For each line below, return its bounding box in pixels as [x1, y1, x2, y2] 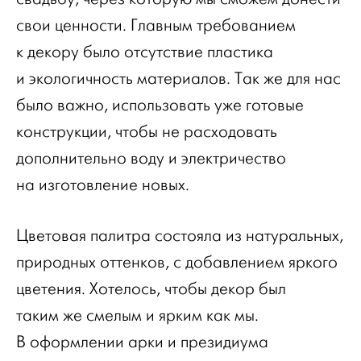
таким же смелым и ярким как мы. [16, 305, 259, 325]
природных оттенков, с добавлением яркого [16, 252, 338, 272]
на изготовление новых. [16, 175, 189, 194]
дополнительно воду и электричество [16, 148, 286, 168]
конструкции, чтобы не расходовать [16, 122, 277, 141]
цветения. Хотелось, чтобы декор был [16, 279, 286, 298]
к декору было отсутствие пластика [16, 42, 273, 61]
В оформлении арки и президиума [16, 332, 268, 351]
